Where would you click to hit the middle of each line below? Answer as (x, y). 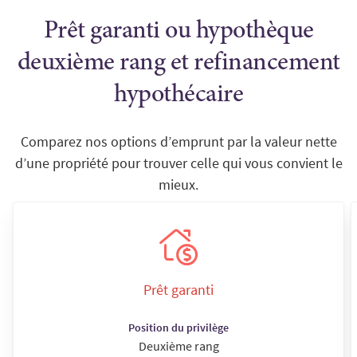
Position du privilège (178, 328)
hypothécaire (178, 96)
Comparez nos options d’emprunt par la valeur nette (178, 142)
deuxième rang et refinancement (178, 64)
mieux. (178, 185)
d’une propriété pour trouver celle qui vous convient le (178, 163)
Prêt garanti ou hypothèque (178, 32)
